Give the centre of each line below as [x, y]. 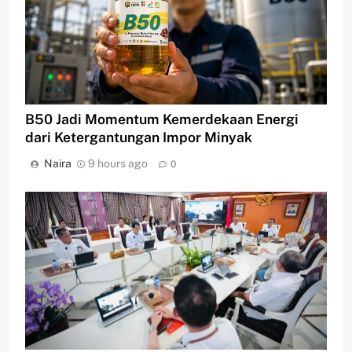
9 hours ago [118, 163]
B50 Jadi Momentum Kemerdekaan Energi [162, 119]
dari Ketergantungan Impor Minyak [139, 137]
